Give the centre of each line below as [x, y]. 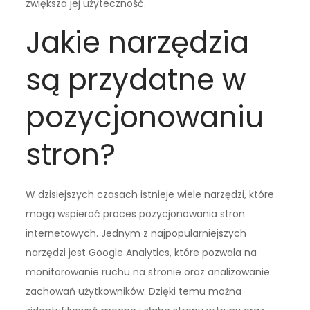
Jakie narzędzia [138, 42]
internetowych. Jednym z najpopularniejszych [136, 233]
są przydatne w [136, 80]
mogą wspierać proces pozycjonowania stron [136, 213]
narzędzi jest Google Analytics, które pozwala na [142, 252]
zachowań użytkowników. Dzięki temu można [134, 291]
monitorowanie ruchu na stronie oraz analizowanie [148, 272]
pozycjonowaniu [145, 117]
